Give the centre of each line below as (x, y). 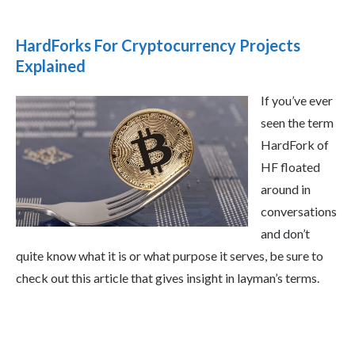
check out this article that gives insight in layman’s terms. (168, 278)
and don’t (285, 234)
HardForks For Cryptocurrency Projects (158, 46)
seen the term (297, 123)
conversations (299, 212)
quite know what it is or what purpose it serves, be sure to (170, 256)
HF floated (290, 167)
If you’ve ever (297, 101)
